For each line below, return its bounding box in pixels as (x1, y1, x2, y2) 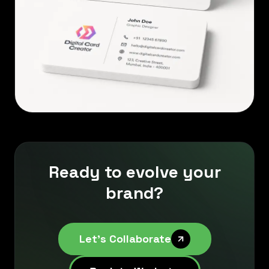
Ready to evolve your (48, 161, 221, 183)
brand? (106, 182, 163, 204)
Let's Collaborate (79, 232, 171, 246)
